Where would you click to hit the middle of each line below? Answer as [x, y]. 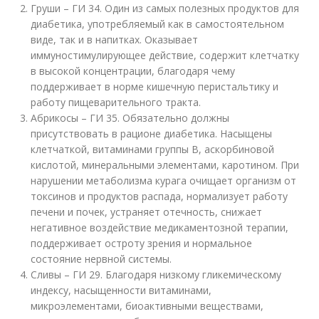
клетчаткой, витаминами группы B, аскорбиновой [153, 149]
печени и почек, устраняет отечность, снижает [147, 212]
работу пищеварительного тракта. [116, 102]
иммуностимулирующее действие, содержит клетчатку [165, 55]
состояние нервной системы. [101, 259]
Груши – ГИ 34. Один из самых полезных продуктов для [165, 8]
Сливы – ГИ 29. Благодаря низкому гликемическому [156, 274]
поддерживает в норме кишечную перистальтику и [155, 87]
